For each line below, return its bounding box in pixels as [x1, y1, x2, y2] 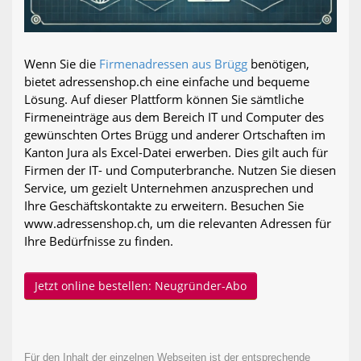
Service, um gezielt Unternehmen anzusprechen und [24, 179, 313, 196]
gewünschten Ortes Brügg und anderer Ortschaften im [24, 126, 326, 143]
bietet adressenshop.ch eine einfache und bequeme [24, 73, 309, 89]
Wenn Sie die [24, 55, 99, 72]
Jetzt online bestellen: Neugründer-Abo [35, 277, 247, 293]
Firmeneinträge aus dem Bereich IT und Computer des [24, 108, 324, 125]
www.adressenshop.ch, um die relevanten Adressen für [24, 214, 331, 231]
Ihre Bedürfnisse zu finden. [24, 232, 173, 249]
